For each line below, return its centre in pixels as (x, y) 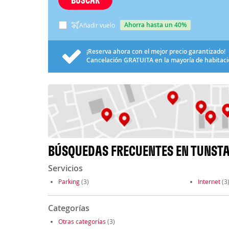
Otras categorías (82, 222)
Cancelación (105, 60)
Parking (69, 182)
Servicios (65, 168)
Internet (209, 182)
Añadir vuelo (97, 25)
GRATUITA (138, 60)
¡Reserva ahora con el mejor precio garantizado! (156, 51)
